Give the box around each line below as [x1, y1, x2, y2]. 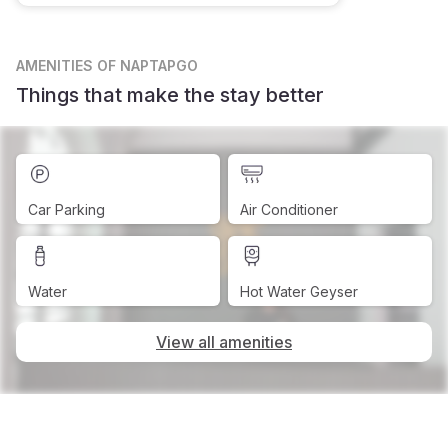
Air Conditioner [240, 201, 338, 218]
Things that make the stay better [16, 83, 324, 107]
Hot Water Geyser [240, 283, 358, 300]
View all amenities [156, 332, 292, 352]
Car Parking [28, 201, 105, 218]
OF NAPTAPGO [97, 57, 198, 74]
